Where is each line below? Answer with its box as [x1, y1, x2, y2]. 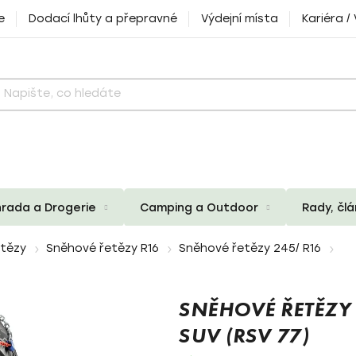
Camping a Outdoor [140, 200, 258, 215]
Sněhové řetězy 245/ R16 [179, 242, 321, 255]
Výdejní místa [201, 12, 278, 25]
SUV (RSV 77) [178, 322, 309, 349]
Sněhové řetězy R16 [46, 242, 159, 255]
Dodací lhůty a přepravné [29, 12, 177, 25]
